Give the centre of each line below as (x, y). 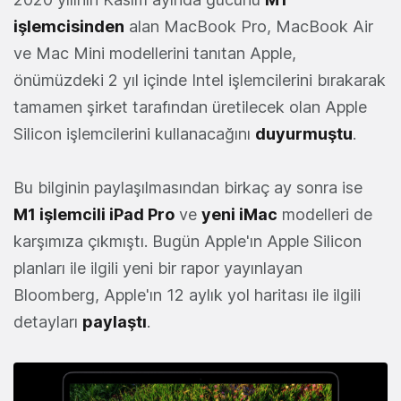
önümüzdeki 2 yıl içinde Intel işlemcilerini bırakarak (200, 81)
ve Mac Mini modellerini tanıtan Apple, (155, 54)
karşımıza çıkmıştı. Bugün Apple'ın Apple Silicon (188, 242)
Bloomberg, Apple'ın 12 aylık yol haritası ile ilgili (187, 295)
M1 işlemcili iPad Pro (94, 215)
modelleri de (325, 215)
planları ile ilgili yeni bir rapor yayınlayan (158, 269)
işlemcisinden (69, 27)
